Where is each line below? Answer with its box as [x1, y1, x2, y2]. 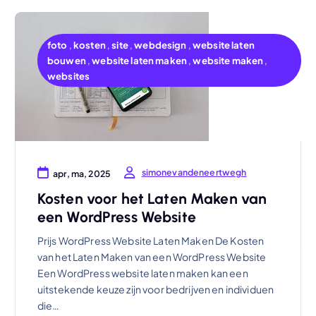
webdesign [134, 38, 187, 51]
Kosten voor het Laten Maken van [37, 189, 267, 207]
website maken [193, 54, 264, 66]
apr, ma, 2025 [53, 167, 111, 179]
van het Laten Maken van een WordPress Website [37, 250, 267, 264]
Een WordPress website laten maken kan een [37, 267, 248, 280]
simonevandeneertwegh [141, 166, 247, 178]
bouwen [47, 54, 86, 66]
